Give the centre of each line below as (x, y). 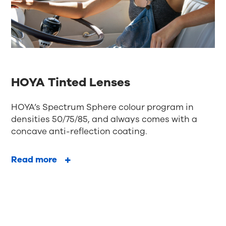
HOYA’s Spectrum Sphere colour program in (103, 107)
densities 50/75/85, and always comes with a (104, 120)
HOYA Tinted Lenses (71, 82)
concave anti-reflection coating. (79, 132)
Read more (34, 160)
